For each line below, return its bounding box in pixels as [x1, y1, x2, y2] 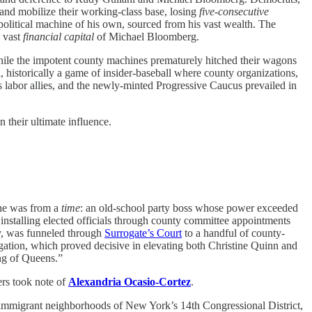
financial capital [20, 30, 94, 42]
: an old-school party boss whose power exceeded [80, 201, 298, 214]
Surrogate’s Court [104, 226, 182, 239]
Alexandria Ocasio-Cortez [68, 275, 191, 288]
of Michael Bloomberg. [94, 30, 199, 42]
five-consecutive [199, 5, 269, 17]
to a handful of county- [182, 226, 285, 239]
